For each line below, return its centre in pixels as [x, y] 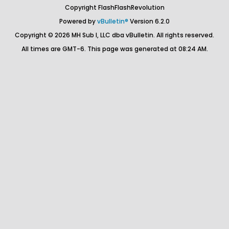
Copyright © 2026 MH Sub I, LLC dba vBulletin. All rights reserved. [114, 35]
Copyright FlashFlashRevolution [114, 7]
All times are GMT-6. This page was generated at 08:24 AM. [114, 49]
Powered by [78, 21]
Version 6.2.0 [149, 21]
